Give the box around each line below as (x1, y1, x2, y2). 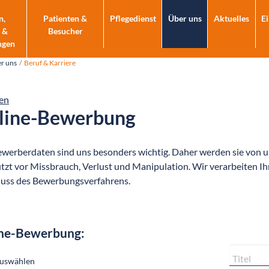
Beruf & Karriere (24, 58, 76, 67)
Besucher (47, 26, 83, 36)
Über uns (168, 13, 202, 23)
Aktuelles (213, 13, 249, 23)
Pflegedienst (109, 13, 156, 23)
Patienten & (43, 13, 87, 23)
